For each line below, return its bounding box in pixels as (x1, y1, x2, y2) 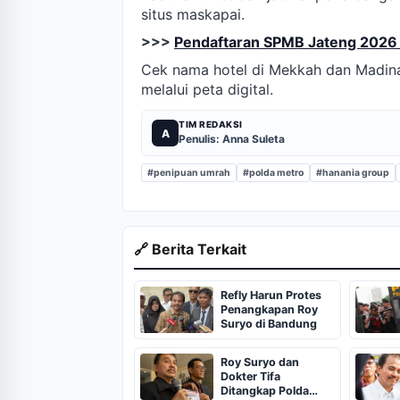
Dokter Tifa (221, 370, 280, 384)
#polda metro (243, 167, 304, 179)
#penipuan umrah (147, 167, 230, 179)
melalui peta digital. (141, 80, 273, 99)
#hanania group (316, 167, 389, 179)
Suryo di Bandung (221, 317, 317, 331)
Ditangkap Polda (221, 384, 309, 398)
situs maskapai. (141, 5, 245, 24)
